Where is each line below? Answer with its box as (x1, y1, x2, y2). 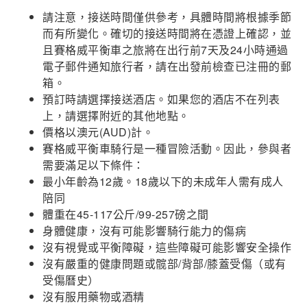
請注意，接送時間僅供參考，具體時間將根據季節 (42, 9, 292, 25)
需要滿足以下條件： (42, 157, 145, 173)
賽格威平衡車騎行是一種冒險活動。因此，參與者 (42, 140, 292, 157)
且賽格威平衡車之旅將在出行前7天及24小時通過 (42, 42, 288, 58)
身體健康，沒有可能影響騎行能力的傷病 (42, 223, 247, 239)
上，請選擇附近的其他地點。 (42, 108, 190, 124)
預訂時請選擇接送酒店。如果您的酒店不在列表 (42, 91, 280, 108)
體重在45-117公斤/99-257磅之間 (42, 206, 209, 223)
